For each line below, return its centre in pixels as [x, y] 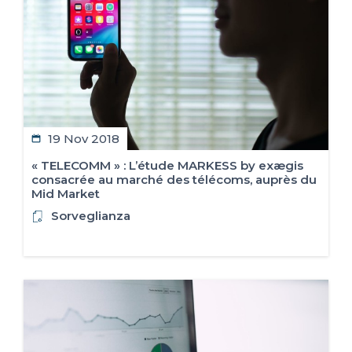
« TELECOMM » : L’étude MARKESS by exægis [167, 166]
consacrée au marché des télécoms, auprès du [174, 180]
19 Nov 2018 [84, 139]
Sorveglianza [91, 216]
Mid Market [66, 194]
